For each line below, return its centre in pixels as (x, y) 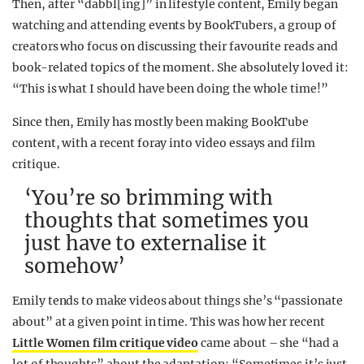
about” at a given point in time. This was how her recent (169, 322)
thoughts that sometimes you (167, 221)
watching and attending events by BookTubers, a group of (174, 25)
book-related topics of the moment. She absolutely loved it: (180, 67)
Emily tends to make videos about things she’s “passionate (178, 301)
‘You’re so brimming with (149, 198)
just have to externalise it (145, 243)
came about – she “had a (269, 343)
